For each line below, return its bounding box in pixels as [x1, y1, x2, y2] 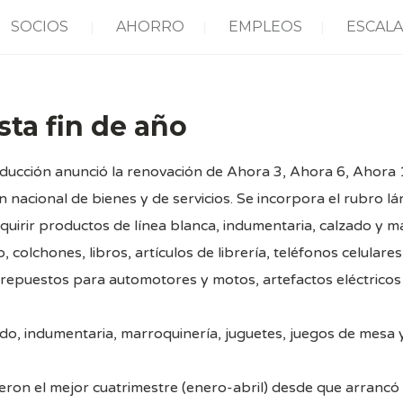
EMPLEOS [228, 18, 302, 35]
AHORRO [116, 18, 184, 35]
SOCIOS [11, 18, 68, 35]
